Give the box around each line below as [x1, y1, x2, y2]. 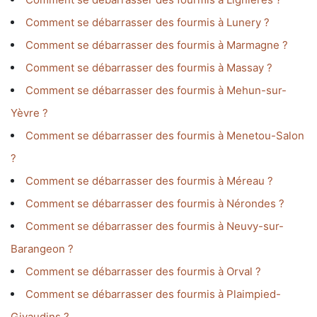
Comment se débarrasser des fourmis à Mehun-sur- [25, 83, 287, 98]
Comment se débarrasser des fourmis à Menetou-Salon [25, 129, 304, 143]
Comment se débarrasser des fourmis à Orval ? [25, 265, 261, 279]
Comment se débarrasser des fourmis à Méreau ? [25, 174, 273, 188]
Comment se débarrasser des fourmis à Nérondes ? [25, 197, 284, 211]
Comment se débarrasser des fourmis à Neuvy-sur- [25, 219, 284, 234]
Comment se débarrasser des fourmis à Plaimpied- [25, 287, 281, 301]
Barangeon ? [11, 242, 74, 256]
